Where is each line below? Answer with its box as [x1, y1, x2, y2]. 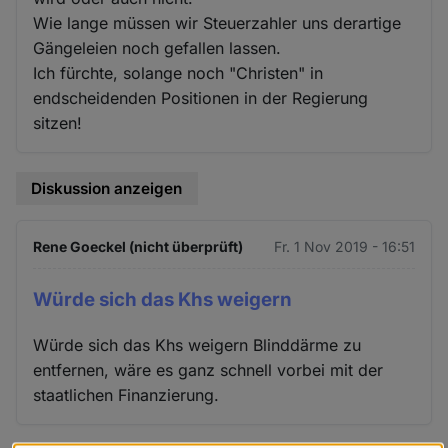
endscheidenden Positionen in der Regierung [33, 87, 369, 108]
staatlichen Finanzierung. [33, 385, 220, 406]
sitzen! [33, 112, 83, 133]
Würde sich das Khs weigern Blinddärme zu [33, 335, 362, 356]
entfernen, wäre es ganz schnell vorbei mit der [33, 360, 384, 381]
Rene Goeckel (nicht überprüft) [33, 238, 244, 256]
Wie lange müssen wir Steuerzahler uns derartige [33, 12, 402, 33]
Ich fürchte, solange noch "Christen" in [33, 62, 324, 83]
